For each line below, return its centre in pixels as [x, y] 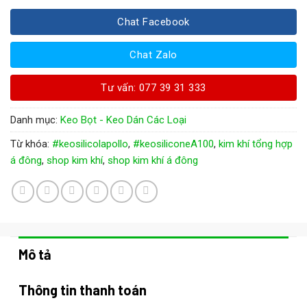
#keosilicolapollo [90, 144]
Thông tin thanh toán [83, 290]
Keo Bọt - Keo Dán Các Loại [123, 120]
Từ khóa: [31, 144]
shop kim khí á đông [153, 160]
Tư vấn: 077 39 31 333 [153, 87]
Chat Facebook [153, 22]
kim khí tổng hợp [256, 144]
